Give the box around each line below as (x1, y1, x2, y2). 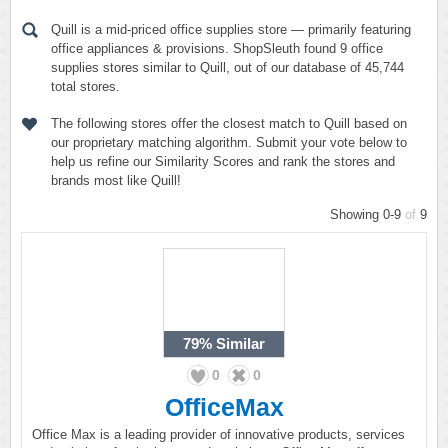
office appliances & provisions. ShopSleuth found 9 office (51, 41, 383, 56)
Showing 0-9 (330, 207, 405, 222)
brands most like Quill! (51, 173, 181, 188)
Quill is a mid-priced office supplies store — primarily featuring (51, 22, 411, 37)
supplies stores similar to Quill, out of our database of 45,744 (51, 60, 404, 75)
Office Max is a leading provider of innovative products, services (32, 427, 405, 442)
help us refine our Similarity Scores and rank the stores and (51, 154, 395, 169)
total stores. (51, 79, 120, 94)
